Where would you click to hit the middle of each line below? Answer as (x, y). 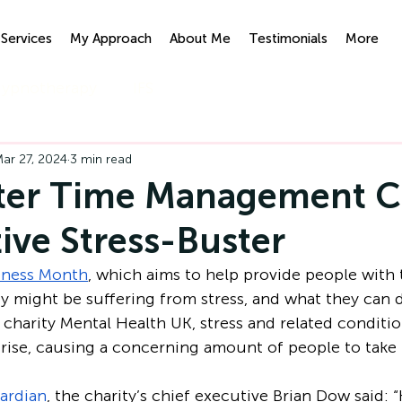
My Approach (110, 39)
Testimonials (288, 39)
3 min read (101, 159)
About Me (200, 39)
